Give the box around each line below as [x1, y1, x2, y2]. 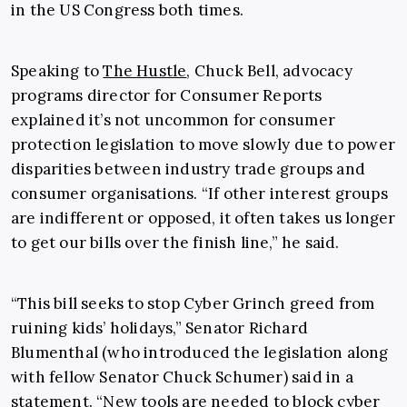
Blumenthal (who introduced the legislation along [11, 342, 389, 363]
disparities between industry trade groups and [11, 159, 366, 180]
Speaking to [11, 61, 104, 82]
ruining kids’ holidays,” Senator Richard [11, 318, 309, 339]
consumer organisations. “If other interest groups [11, 184, 388, 204]
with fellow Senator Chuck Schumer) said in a [11, 367, 353, 388]
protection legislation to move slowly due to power [11, 134, 396, 155]
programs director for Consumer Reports [11, 85, 323, 106]
